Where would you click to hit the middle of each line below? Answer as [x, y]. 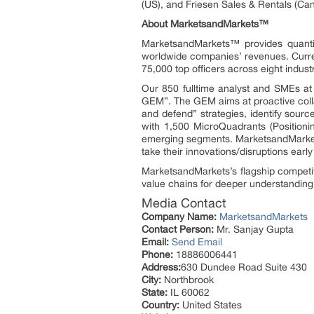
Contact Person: [178, 229]
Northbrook [187, 279]
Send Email [197, 241]
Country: [161, 305]
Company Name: [179, 216]
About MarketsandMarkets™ [205, 23]
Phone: [157, 254]
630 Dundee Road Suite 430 [244, 267]
